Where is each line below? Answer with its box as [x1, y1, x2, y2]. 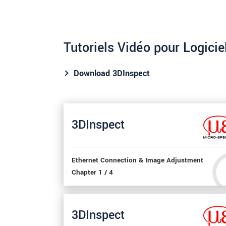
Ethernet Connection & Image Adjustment [72, 155, 203, 165]
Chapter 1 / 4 [72, 167, 113, 178]
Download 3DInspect [74, 67, 150, 79]
